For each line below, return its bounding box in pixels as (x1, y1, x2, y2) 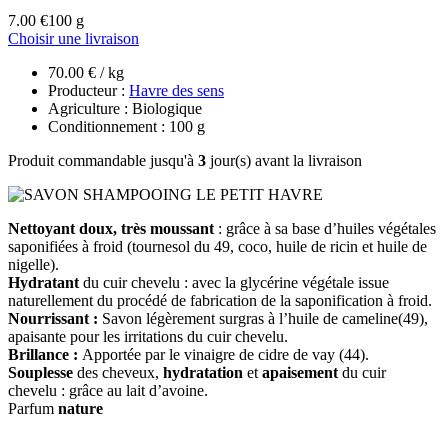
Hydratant (8, 273, 79, 291)
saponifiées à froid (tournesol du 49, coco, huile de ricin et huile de (8, 237, 427, 255)
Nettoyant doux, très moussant (8, 219, 214, 237)
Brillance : (8, 345, 78, 363)
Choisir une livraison (8, 29, 139, 47)
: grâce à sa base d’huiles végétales (214, 219, 436, 237)
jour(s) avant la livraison (206, 151, 362, 169)
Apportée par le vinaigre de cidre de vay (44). (78, 345, 369, 363)
